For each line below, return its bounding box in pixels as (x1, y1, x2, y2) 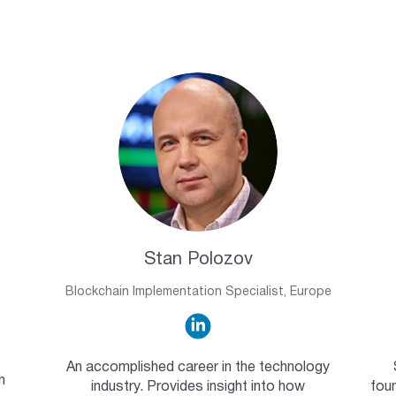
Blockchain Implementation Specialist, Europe (65, 286, 331, 299)
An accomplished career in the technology (66, 362, 330, 375)
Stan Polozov (143, 252, 253, 269)
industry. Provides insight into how (91, 381, 305, 394)
